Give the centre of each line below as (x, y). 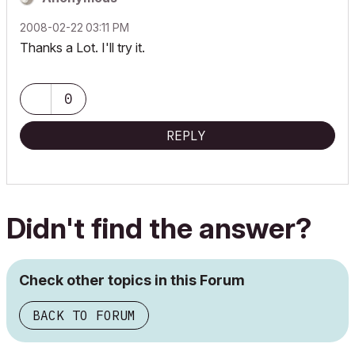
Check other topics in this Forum (132, 280)
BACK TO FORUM (84, 315)
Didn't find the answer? (159, 228)
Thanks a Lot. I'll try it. (82, 48)
